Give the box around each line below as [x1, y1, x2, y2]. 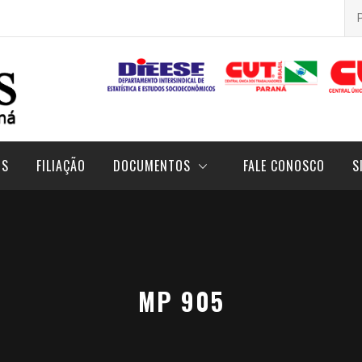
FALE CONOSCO [243, 155, 325, 175]
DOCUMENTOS [113, 155, 191, 175]
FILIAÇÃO [36, 155, 86, 175]
